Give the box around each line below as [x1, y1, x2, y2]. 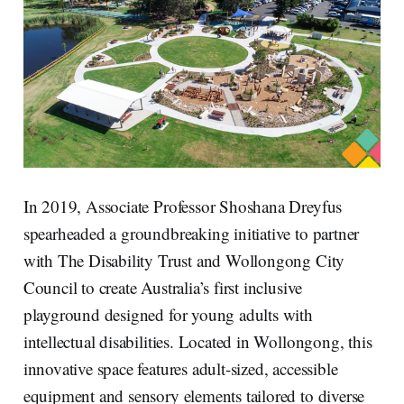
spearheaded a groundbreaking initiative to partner [23, 221, 360, 244]
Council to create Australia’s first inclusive [23, 275, 303, 298]
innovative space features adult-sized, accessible [23, 356, 338, 380]
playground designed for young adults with [23, 302, 313, 326]
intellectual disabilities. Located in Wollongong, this [23, 329, 372, 353]
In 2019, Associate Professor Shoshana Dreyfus [23, 194, 343, 217]
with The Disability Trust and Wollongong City [23, 248, 345, 271]
